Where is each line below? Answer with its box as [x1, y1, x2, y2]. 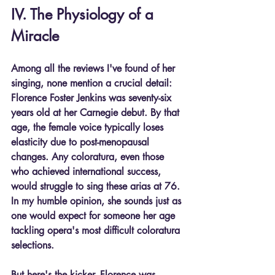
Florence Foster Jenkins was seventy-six [11, 91, 174, 105]
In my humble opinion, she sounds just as [11, 195, 184, 208]
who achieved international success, [11, 165, 164, 179]
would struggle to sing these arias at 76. [11, 180, 183, 193]
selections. [11, 239, 54, 252]
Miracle [11, 26, 59, 46]
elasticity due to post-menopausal [11, 136, 152, 149]
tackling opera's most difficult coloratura [11, 224, 183, 238]
